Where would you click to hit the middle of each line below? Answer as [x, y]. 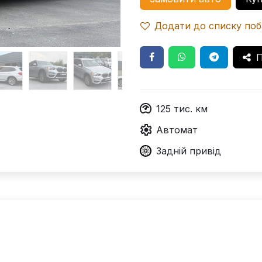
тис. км [191, 109]
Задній [171, 151]
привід [205, 151]
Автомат [177, 130]
